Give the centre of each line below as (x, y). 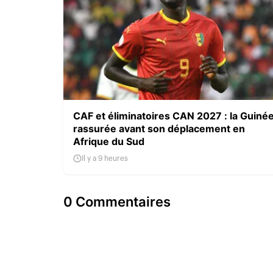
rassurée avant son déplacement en (159, 128)
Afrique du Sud (109, 141)
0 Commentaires (117, 201)
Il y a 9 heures (105, 158)
